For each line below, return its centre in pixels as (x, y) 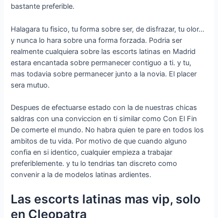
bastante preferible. (43, 7)
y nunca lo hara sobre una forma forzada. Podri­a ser (97, 40)
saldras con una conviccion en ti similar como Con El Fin (104, 118)
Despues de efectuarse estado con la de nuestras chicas (104, 107)
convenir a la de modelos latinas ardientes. (81, 174)
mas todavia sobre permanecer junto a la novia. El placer (104, 74)
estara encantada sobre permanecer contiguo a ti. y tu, (101, 63)
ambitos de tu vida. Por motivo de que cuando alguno (99, 141)
